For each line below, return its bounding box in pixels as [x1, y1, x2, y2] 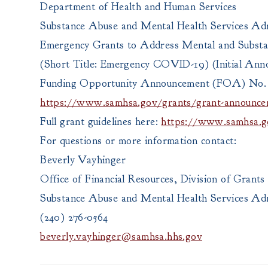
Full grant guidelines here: [40, 114, 162, 129]
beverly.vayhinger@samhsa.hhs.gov [40, 229, 203, 243]
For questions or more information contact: [40, 133, 237, 148]
